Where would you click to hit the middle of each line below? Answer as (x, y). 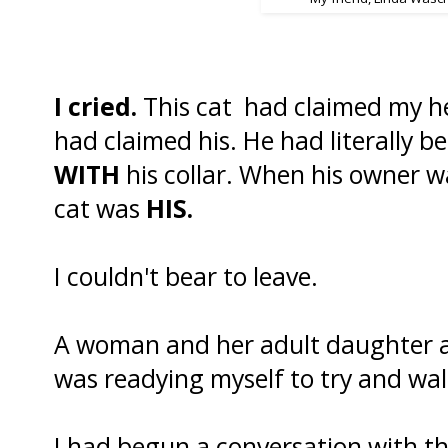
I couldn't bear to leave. (186, 275)
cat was (100, 207)
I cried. (95, 105)
